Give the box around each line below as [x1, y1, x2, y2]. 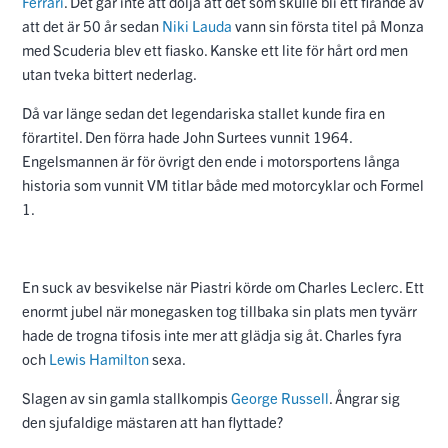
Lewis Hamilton [49, 348, 149, 368]
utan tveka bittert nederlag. [22, 63, 199, 83]
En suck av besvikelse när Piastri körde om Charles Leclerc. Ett [22, 276, 424, 296]
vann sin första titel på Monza [232, 15, 424, 35]
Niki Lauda [162, 15, 232, 35]
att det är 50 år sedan [22, 15, 162, 35]
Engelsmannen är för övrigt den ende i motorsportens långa [22, 150, 400, 170]
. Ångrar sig [329, 387, 400, 407]
